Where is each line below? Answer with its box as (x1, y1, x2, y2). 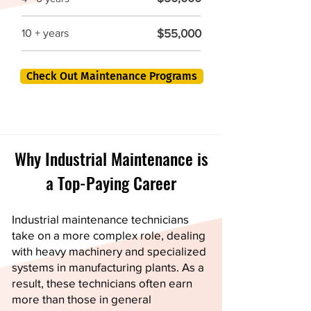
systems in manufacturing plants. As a (12, 260, 204, 274)
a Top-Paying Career (46, 170, 176, 195)
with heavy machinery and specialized (12, 244, 206, 258)
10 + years (22, 27, 69, 39)
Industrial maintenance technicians (12, 212, 189, 226)
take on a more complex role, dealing (12, 228, 205, 242)
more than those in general (12, 292, 151, 305)
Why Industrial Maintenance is (14, 146, 208, 171)
